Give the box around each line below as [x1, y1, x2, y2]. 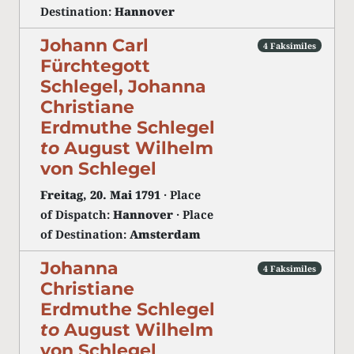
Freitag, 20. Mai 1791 [40, 187, 160, 202]
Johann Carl [40, 35, 149, 55]
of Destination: [40, 227, 130, 242]
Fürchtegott [40, 55, 150, 76]
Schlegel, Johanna [40, 76, 206, 96]
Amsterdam [130, 227, 201, 242]
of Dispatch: [40, 207, 113, 222]
